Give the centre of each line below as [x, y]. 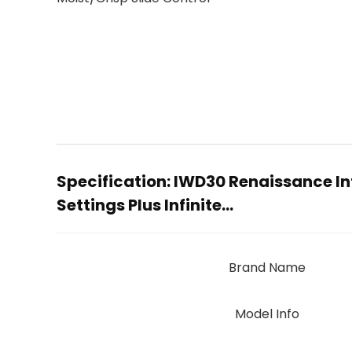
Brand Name [267, 267]
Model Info [267, 313]
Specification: [115, 181]
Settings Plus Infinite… [145, 205]
